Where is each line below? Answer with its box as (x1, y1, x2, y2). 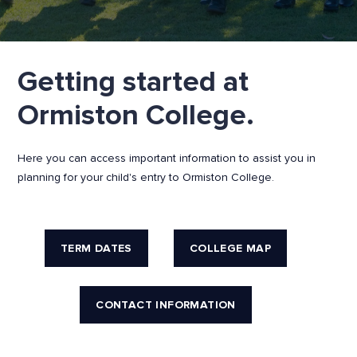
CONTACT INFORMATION (96, 297, 236, 312)
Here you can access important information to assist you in (18, 151, 316, 164)
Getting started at (18, 65, 249, 99)
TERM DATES (60, 241, 132, 255)
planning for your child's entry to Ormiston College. (18, 171, 274, 183)
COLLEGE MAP (189, 241, 272, 255)
